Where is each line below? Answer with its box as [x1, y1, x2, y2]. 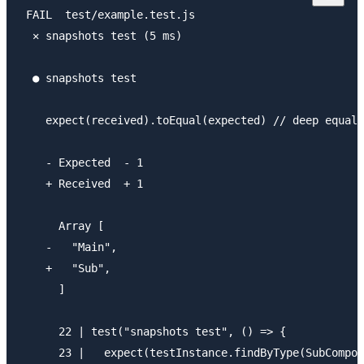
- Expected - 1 [19, 156, 143, 170]
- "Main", [19, 240, 117, 254]
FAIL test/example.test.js [19, 8, 195, 22]
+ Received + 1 [19, 177, 143, 191]
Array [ [19, 219, 104, 233]
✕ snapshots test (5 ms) [19, 29, 182, 43]
